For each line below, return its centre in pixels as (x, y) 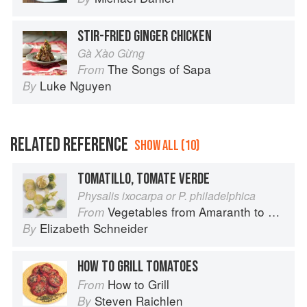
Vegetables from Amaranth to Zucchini (188, 212)
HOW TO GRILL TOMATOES (138, 267)
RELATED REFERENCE (69, 145)
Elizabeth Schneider (94, 228)
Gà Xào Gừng (111, 53)
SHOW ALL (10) (167, 146)
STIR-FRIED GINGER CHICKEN (145, 37)
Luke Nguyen (76, 86)
